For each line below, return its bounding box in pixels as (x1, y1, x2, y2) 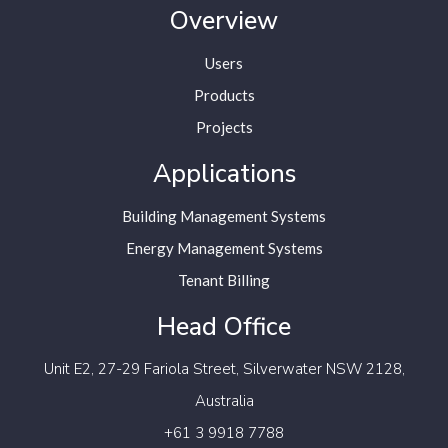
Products (193, 86, 255, 105)
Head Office (157, 310, 291, 345)
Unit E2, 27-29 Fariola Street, (43, 359, 243, 380)
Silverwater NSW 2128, (242, 359, 405, 380)
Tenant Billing (178, 271, 270, 290)
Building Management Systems (122, 207, 326, 226)
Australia (194, 391, 254, 412)
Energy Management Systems (125, 239, 323, 258)
